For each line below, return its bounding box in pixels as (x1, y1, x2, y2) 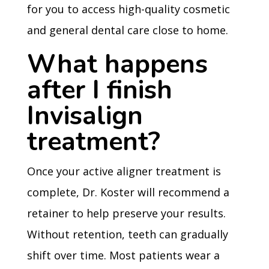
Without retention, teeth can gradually (26, 227, 228, 241)
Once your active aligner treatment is (26, 164, 221, 178)
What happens (26, 47, 208, 82)
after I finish (26, 73, 172, 107)
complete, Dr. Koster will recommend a (26, 185, 229, 199)
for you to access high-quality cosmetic (26, 2, 230, 16)
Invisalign (26, 98, 143, 133)
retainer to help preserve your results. (26, 206, 226, 220)
